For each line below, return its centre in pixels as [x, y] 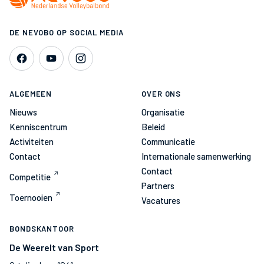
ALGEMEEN [31, 94]
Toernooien [31, 197]
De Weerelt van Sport [54, 247]
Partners [158, 186]
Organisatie [163, 112]
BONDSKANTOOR [42, 229]
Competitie [30, 177]
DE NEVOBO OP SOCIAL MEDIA [67, 32]
